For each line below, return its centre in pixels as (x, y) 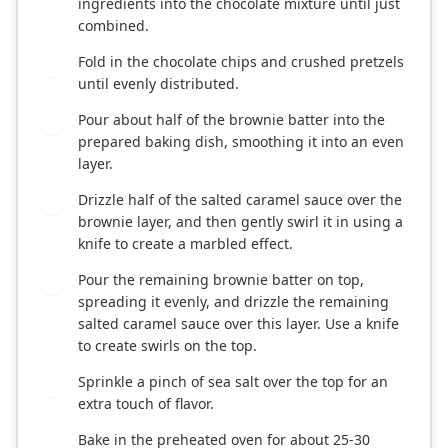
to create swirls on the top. (167, 346)
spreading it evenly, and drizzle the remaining (233, 302)
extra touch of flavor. (146, 404)
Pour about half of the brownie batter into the (231, 120)
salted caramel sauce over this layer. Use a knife (238, 324)
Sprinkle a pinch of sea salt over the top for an (233, 382)
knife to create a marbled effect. (185, 244)
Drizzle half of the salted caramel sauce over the (240, 200)
